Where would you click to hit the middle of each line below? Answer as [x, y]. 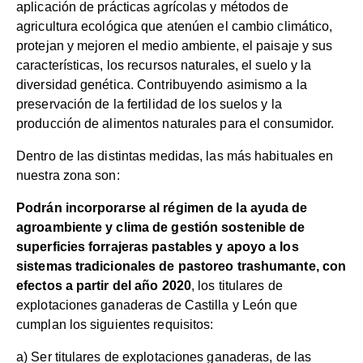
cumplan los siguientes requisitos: [115, 325]
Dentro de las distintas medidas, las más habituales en [175, 156]
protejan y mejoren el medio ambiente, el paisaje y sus [175, 46]
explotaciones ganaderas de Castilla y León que [157, 305]
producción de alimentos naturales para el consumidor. [175, 124]
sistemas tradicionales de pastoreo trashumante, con [181, 267]
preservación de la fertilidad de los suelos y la [149, 105]
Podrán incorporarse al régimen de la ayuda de [162, 208]
